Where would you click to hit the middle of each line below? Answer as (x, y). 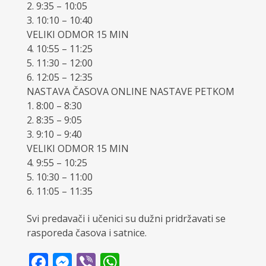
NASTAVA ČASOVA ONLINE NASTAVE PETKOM (130, 92)
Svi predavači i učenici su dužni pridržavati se (126, 219)
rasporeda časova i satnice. (86, 233)
